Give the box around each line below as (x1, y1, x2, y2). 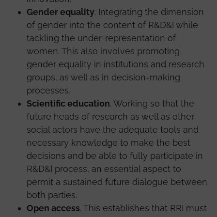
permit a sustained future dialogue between (27, 176, 207, 187)
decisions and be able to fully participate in (27, 150, 203, 161)
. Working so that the (110, 98, 194, 108)
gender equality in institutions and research (27, 59, 204, 69)
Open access (27, 202, 80, 213)
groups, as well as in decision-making (27, 72, 180, 82)
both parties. (27, 189, 77, 200)
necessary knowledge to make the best (27, 137, 190, 148)
